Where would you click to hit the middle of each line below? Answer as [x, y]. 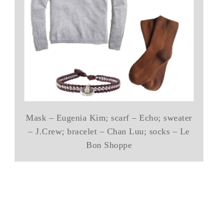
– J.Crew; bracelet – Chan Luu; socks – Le [109, 131]
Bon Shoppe [109, 145]
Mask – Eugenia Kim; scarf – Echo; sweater [109, 118]
